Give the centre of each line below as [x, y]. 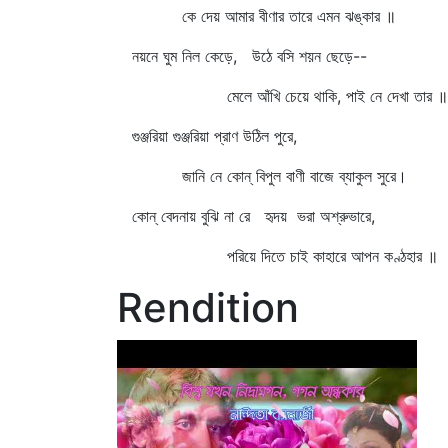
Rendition [208, 307]
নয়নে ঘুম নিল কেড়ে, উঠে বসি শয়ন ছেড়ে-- [249, 56]
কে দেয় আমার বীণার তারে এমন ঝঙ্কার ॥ [264, 16]
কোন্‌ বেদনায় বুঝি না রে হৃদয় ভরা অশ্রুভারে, [253, 216]
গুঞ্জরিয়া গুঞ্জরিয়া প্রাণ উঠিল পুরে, [214, 136]
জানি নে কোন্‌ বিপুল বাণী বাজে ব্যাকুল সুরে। [269, 176]
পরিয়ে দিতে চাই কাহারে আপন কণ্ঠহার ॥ [285, 256]
